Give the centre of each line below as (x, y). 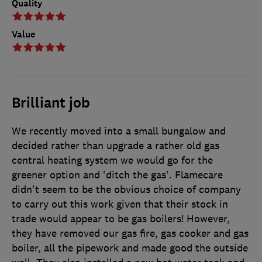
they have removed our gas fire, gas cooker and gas (130, 233)
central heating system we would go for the (112, 160)
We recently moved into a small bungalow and (119, 131)
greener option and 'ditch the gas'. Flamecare (117, 175)
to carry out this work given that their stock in (120, 204)
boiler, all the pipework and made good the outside (130, 248)
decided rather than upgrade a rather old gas (116, 145)
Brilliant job (51, 103)
